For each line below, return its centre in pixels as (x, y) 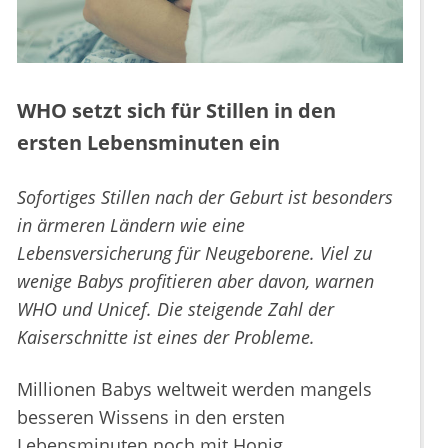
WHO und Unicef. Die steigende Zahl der (175, 309)
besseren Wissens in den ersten (151, 417)
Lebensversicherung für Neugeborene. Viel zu (194, 253)
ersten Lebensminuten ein (148, 143)
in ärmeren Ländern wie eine (131, 225)
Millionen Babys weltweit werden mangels (194, 389)
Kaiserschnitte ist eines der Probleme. (166, 337)
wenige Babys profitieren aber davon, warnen (195, 281)
